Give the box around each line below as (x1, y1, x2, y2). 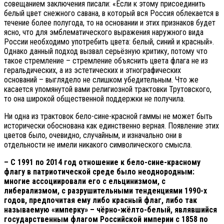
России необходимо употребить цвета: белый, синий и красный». (4, 36, 214, 46)
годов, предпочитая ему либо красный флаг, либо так (4, 195, 197, 205)
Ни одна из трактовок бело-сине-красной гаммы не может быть (4, 111, 212, 121)
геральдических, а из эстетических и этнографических (4, 65, 181, 75)
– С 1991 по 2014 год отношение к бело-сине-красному (4, 157, 200, 167)
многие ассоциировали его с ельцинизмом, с (4, 176, 165, 186)
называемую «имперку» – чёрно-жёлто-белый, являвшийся (4, 204, 217, 214)
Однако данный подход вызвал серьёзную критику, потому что (4, 46, 207, 56)
